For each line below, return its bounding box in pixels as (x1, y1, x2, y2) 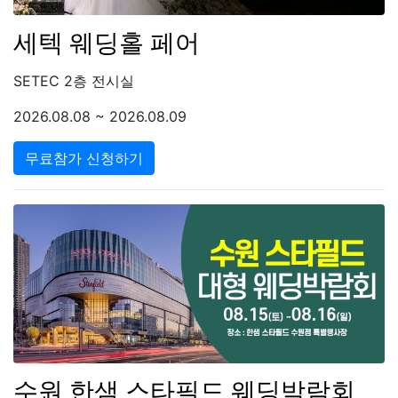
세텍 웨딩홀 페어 (13, 27, 200, 58)
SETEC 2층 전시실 (13, 71, 134, 90)
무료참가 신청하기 (25, 148, 143, 167)
